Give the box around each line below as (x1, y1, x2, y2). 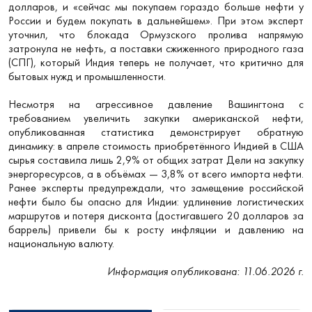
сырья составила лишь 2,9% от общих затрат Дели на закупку (8, 152, 304, 167)
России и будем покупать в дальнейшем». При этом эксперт (8, 13, 304, 28)
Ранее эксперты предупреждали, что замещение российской (8, 180, 304, 195)
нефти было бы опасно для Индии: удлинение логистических (8, 194, 304, 209)
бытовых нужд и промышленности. (8, 68, 166, 84)
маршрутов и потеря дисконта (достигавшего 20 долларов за (8, 208, 304, 223)
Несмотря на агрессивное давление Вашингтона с (8, 96, 304, 111)
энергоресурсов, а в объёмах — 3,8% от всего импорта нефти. (8, 166, 304, 181)
